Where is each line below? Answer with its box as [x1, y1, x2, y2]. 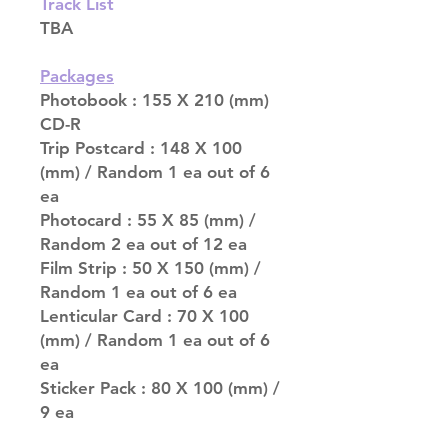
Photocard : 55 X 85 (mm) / [40, 210, 256, 231]
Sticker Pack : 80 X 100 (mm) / [40, 378, 280, 399]
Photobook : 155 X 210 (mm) [40, 90, 269, 111]
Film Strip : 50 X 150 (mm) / [40, 258, 261, 279]
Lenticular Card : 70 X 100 [40, 306, 249, 327]
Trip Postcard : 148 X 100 [40, 138, 242, 159]
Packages [40, 66, 114, 87]
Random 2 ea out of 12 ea [40, 234, 247, 255]
